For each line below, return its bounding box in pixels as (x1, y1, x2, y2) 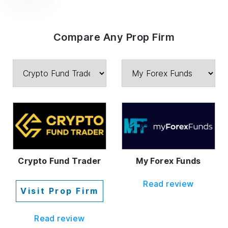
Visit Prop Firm (20, 185, 99, 196)
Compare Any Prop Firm (53, 31, 175, 43)
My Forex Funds (136, 155, 201, 166)
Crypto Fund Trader (18, 155, 101, 166)
